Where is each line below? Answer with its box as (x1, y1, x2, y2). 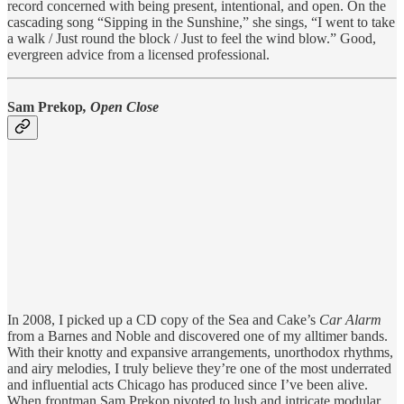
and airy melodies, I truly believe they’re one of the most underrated (7, 360, 391, 376)
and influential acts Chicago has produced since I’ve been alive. (7, 376, 368, 392)
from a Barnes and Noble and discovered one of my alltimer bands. (7, 327, 388, 344)
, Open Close (83, 98, 159, 115)
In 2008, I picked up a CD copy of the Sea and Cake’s (7, 311, 319, 327)
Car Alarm (319, 311, 381, 327)
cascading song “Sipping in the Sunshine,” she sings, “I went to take (7, 14, 395, 31)
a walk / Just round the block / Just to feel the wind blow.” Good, (7, 31, 376, 47)
